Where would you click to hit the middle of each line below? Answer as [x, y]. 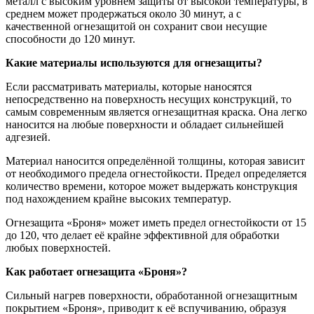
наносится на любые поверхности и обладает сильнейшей [145, 124]
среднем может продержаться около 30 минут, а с [123, 13]
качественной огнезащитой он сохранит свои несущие [136, 26]
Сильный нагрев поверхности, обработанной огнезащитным [151, 295]
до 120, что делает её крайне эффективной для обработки [143, 235]
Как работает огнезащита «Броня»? [96, 271]
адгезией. [28, 137]
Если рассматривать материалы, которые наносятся [129, 86]
